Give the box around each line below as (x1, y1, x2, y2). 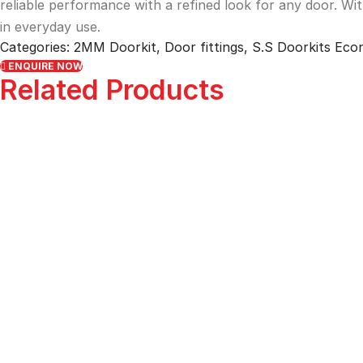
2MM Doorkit (74, 38, 156, 55)
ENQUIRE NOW (8, 59, 83, 72)
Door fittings (164, 38, 244, 55)
